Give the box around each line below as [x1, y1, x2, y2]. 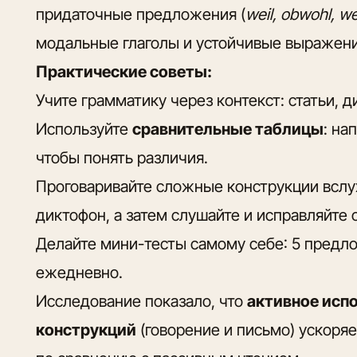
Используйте [36, 119, 133, 139]
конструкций [36, 320, 137, 339]
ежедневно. [36, 262, 124, 282]
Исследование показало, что [36, 291, 248, 311]
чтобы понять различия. [36, 147, 209, 167]
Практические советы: [36, 61, 213, 81]
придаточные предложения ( [36, 4, 246, 24]
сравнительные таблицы [132, 119, 324, 139]
